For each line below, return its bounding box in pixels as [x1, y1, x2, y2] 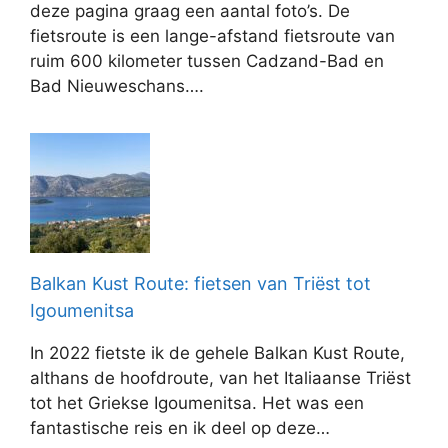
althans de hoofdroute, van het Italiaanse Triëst [30, 367, 411, 388]
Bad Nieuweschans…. [30, 75, 204, 96]
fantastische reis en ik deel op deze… [30, 417, 330, 438]
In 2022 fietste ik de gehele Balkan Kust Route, [30, 342, 405, 363]
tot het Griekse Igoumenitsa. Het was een [30, 392, 364, 413]
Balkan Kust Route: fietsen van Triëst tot [30, 272, 371, 294]
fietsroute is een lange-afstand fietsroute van [30, 25, 395, 46]
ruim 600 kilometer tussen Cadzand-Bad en [30, 50, 384, 71]
